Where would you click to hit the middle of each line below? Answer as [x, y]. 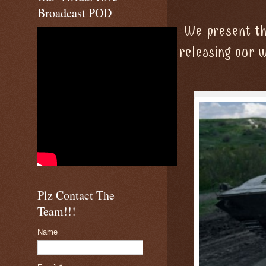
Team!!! [57, 211]
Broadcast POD [75, 13]
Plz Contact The [76, 195]
